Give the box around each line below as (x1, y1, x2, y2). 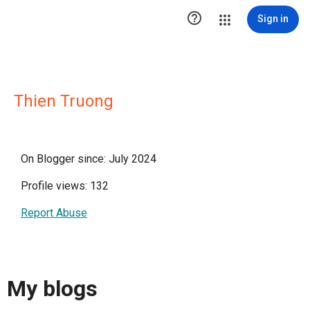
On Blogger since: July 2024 (21, 152, 156, 165)
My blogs (7, 275, 98, 302)
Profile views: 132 (21, 179, 109, 192)
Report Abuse (21, 206, 87, 219)
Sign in (257, 13, 289, 24)
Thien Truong (14, 91, 113, 111)
